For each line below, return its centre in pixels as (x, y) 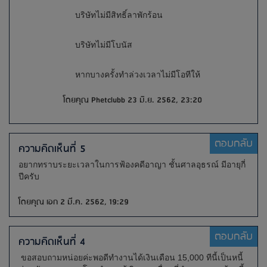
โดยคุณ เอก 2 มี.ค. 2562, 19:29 (74, 202)
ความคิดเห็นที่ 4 (52, 242)
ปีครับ (29, 176)
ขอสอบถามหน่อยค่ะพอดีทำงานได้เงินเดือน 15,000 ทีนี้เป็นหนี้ (131, 257)
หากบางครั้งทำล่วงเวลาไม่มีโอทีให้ (132, 74)
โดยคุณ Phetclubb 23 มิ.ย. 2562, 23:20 (133, 100)
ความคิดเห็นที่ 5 (52, 149)
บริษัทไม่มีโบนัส (98, 45)
